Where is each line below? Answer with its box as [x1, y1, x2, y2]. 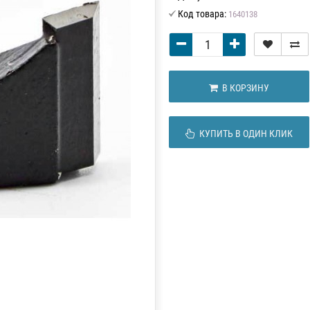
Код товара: [178, 8, 226, 19]
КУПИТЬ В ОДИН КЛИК [195, 127, 293, 139]
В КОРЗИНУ [218, 82, 270, 93]
